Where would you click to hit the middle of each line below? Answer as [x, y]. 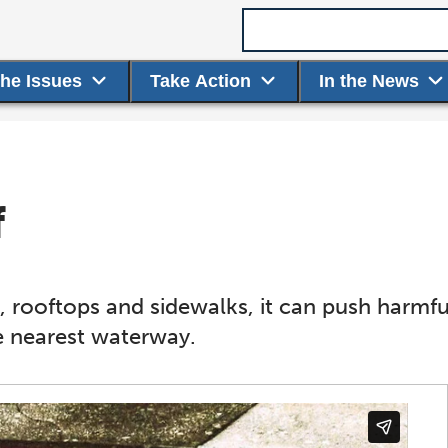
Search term [292, 18]
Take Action [201, 81]
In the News [369, 81]
